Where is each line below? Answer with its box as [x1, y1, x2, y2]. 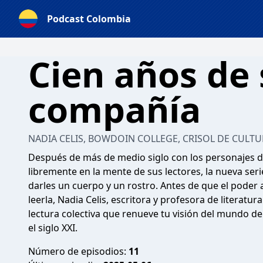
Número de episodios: [28, 245, 129, 258]
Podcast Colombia [47, 12, 131, 25]
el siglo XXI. [28, 221, 77, 234]
